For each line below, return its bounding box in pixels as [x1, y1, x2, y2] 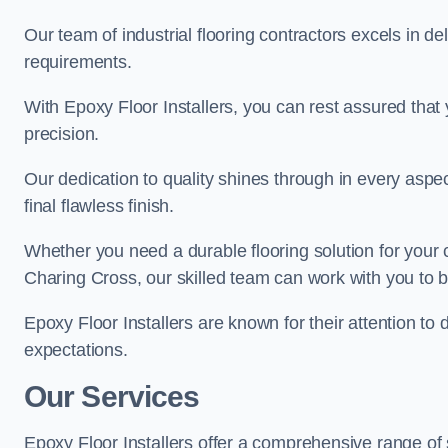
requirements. [24, 52, 132, 72]
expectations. [24, 340, 128, 360]
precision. [24, 124, 100, 144]
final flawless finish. [24, 196, 175, 216]
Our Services [24, 380, 200, 413]
